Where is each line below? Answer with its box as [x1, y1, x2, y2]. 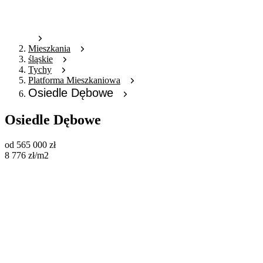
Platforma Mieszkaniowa [28, 75, 120, 86]
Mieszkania [28, 43, 70, 54]
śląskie [28, 54, 53, 65]
